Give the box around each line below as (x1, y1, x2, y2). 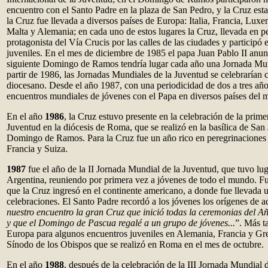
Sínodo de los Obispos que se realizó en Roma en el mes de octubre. (7, 239, 264, 249)
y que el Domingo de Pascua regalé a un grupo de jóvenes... (7, 218, 235, 228)
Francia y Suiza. (7, 144, 68, 154)
